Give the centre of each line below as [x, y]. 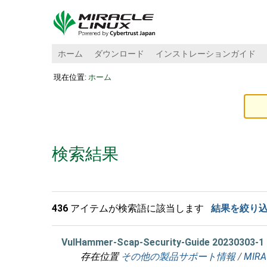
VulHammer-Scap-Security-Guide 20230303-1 [163, 242]
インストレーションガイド [205, 54]
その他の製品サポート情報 [178, 257]
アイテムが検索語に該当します [136, 208]
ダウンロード [119, 54]
